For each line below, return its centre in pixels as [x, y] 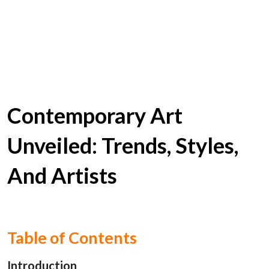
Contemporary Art [95, 115]
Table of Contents [72, 238]
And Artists [62, 175]
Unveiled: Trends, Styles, [123, 145]
